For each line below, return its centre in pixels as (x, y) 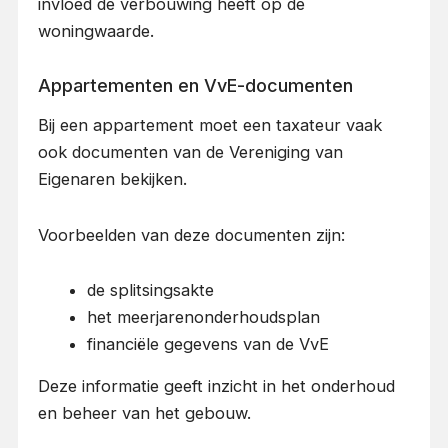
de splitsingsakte (151, 290)
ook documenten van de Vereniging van (190, 151)
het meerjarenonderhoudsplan (204, 317)
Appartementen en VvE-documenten (195, 86)
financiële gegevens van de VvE (208, 344)
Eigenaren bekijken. (112, 178)
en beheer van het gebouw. (144, 413)
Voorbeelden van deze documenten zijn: (191, 234)
